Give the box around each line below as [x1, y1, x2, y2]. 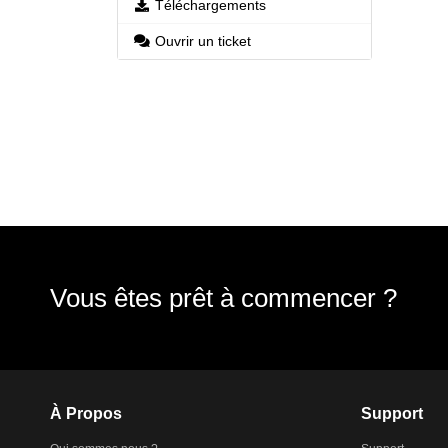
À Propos [50, 405, 122, 422]
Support [361, 405, 423, 422]
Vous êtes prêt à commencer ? [50, 283, 397, 313]
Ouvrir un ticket [154, 33, 251, 49]
